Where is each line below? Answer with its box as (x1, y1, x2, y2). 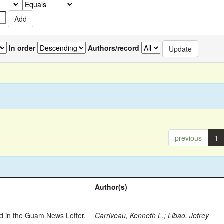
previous (174, 133, 202, 143)
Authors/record (88, 42, 139, 53)
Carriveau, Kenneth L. (95, 210, 164, 220)
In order (9, 42, 35, 53)
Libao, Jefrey (168, 210, 209, 220)
